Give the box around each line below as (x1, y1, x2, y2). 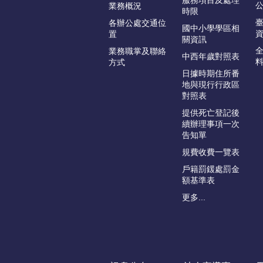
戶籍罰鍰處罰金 (182, 164, 240, 174)
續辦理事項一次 (182, 119, 240, 129)
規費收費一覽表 (182, 147, 240, 157)
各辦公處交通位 (109, 18, 166, 28)
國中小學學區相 (182, 23, 240, 33)
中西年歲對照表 (182, 52, 240, 62)
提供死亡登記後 (182, 108, 240, 118)
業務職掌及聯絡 (109, 46, 166, 56)
